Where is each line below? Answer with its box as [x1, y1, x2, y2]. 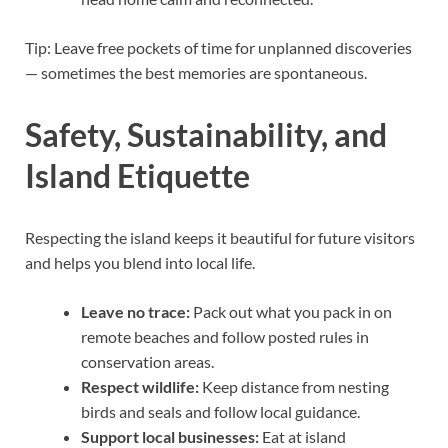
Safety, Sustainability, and [25, 114, 387, 154]
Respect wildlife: [81, 376, 199, 396]
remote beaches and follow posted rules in [81, 326, 369, 346]
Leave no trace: [81, 301, 190, 321]
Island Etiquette [25, 155, 250, 195]
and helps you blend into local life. [25, 252, 255, 272]
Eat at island [259, 426, 346, 446]
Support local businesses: [81, 426, 259, 446]
